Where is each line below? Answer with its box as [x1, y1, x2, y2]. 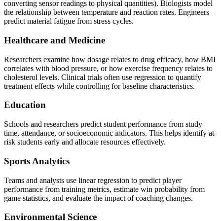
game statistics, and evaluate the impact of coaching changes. [4, 193, 193, 202]
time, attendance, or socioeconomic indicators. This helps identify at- [4, 129, 217, 138]
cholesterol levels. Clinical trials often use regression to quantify [4, 73, 201, 81]
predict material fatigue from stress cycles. [4, 17, 134, 26]
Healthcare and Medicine [4, 35, 105, 45]
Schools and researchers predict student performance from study [4, 120, 202, 129]
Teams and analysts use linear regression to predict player [4, 176, 182, 184]
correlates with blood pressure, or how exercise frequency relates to [4, 64, 213, 73]
